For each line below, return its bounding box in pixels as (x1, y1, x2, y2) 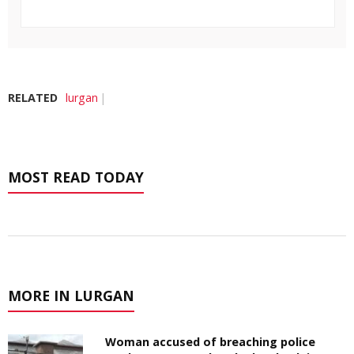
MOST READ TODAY (8, 167, 144, 186)
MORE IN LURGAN (8, 285, 134, 305)
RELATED (8, 89, 58, 105)
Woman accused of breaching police (105, 333, 316, 349)
